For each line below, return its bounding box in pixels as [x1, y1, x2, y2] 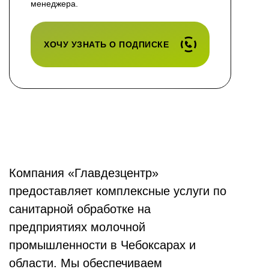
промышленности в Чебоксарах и [9, 238, 196, 252]
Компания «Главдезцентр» [9, 166, 159, 180]
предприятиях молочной [9, 220, 145, 234]
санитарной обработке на [9, 202, 151, 216]
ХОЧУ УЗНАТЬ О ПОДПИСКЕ [44, 40, 169, 50]
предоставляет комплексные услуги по [9, 184, 226, 198]
